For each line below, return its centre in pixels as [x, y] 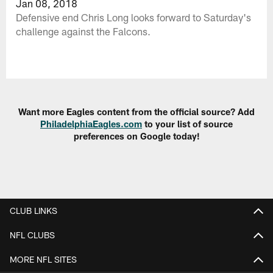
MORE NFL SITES [43, 259]
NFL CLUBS [32, 235]
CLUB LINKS [34, 210]
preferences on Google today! [136, 136]
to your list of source [187, 124]
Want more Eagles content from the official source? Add [136, 112]
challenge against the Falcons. [83, 31]
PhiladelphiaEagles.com [91, 124]
